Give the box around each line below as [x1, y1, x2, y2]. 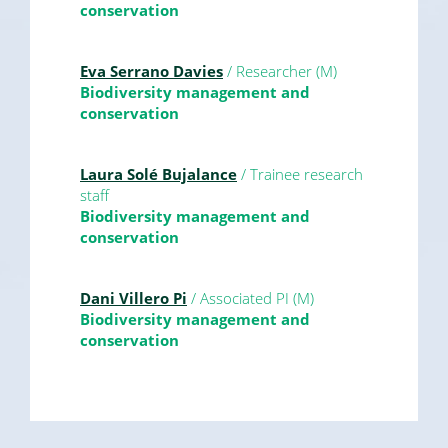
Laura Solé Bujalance [80, 163, 237, 184]
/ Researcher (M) [223, 60, 337, 81]
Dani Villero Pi [80, 287, 187, 308]
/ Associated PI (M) [187, 287, 314, 308]
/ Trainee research [237, 163, 363, 184]
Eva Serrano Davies [80, 60, 223, 81]
